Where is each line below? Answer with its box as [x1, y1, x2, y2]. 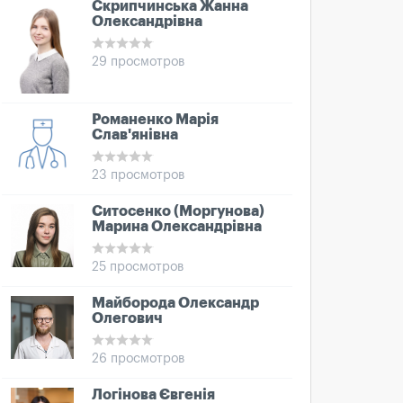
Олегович [92, 311, 163, 326]
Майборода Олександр [92, 296, 259, 310]
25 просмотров [92, 261, 184, 273]
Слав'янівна [92, 128, 178, 142]
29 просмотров [92, 56, 184, 68]
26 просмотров [92, 353, 184, 365]
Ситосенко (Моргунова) [92, 204, 264, 219]
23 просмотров [92, 169, 184, 182]
